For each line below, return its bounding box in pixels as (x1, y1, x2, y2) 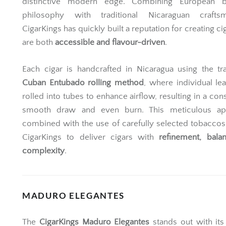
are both (22, 38, 55, 47)
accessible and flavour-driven (55, 38, 165, 47)
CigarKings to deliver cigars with (22, 132, 159, 142)
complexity (22, 146, 65, 155)
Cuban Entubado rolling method (22, 78, 144, 87)
